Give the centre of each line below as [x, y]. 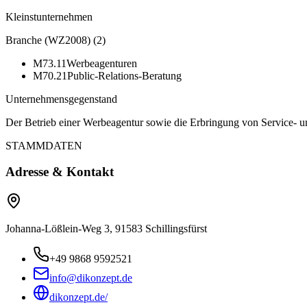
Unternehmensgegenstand [61, 99]
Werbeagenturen [102, 63]
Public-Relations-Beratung [124, 75]
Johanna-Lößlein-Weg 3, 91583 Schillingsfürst [106, 229]
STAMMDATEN [44, 145]
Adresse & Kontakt [60, 172]
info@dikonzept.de [91, 278]
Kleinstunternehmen [49, 16]
